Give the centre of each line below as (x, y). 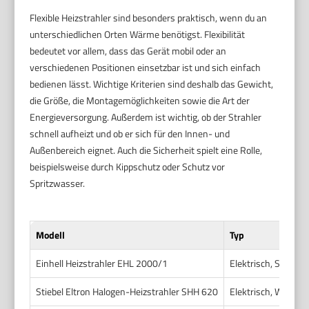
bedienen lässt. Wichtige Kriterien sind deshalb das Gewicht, (152, 83)
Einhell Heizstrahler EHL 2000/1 (102, 263)
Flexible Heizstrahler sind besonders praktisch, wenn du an (149, 17)
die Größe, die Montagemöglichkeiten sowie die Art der (140, 100)
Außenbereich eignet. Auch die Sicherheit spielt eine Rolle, (146, 150)
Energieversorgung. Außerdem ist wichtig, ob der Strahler (146, 117)
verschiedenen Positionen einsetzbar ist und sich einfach (146, 67)
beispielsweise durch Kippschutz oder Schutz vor (128, 166)
